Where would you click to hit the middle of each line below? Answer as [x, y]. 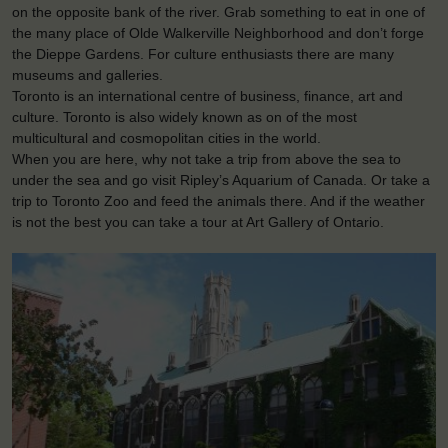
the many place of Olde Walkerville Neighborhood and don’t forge [218, 33]
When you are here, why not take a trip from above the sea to [206, 159]
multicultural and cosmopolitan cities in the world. [166, 138]
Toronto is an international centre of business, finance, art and [207, 96]
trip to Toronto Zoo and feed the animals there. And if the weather [218, 201]
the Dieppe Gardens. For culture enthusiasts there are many [203, 54]
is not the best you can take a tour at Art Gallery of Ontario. [198, 222]
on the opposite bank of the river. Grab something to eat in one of [218, 12]
